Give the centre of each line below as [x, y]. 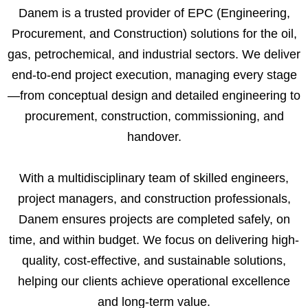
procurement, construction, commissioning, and [154, 116]
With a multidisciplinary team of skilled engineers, [154, 178]
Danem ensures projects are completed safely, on [154, 219]
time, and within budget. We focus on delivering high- [154, 240]
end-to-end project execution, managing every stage [154, 75]
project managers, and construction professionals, [154, 198]
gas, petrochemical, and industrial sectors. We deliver [154, 54]
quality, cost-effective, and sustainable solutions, [154, 260]
